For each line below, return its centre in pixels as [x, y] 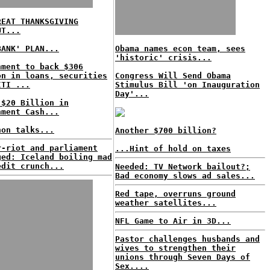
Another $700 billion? [166, 130]
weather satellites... [166, 203]
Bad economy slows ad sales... [185, 176]
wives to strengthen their [175, 248]
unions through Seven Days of [183, 257]
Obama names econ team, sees [180, 49]
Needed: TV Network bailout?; [183, 167]
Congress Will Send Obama [173, 76]
